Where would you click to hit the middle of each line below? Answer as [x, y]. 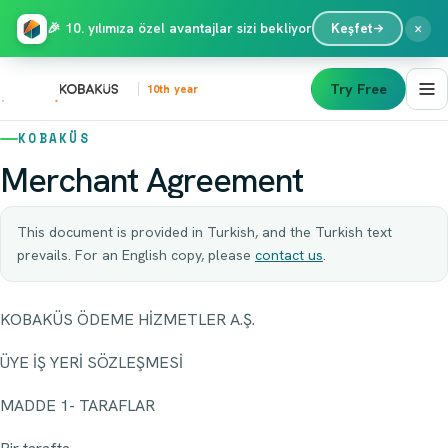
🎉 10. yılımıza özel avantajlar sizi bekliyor [179, 28]
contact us [289, 255]
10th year [172, 88]
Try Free [358, 88]
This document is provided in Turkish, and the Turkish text [204, 232]
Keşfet [351, 28]
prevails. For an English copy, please [136, 255]
